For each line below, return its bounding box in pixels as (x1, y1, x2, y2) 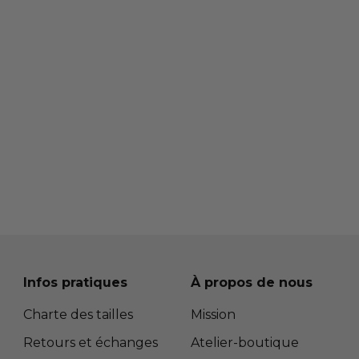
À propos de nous (191, 275, 313, 290)
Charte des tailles (22, 307, 133, 322)
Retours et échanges (22, 335, 158, 350)
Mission (191, 307, 236, 322)
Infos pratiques (22, 275, 127, 290)
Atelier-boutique (191, 335, 300, 350)
